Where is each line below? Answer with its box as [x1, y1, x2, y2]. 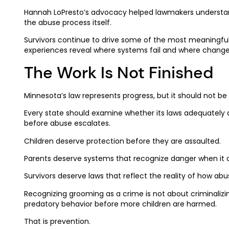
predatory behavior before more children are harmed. [24, 198, 217, 209]
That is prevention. [24, 216, 90, 227]
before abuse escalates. [24, 118, 110, 129]
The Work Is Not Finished [24, 61, 213, 83]
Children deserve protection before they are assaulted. [24, 135, 221, 146]
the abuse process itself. [24, 17, 111, 28]
